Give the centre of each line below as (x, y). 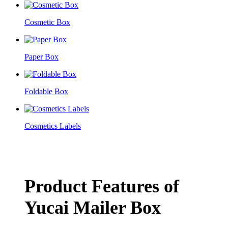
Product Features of (102, 186)
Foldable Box (46, 91)
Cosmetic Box (47, 22)
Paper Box (41, 57)
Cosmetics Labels (53, 126)
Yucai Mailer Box (93, 207)
